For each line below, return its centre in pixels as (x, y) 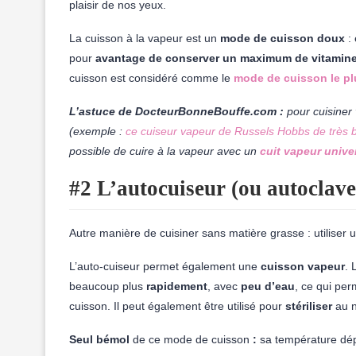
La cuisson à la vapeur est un (145, 38)
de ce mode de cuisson (191, 339)
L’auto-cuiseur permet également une (165, 266)
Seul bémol (101, 339)
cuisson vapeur (303, 266)
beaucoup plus (108, 286)
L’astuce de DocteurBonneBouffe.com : (176, 111)
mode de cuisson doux (282, 38)
